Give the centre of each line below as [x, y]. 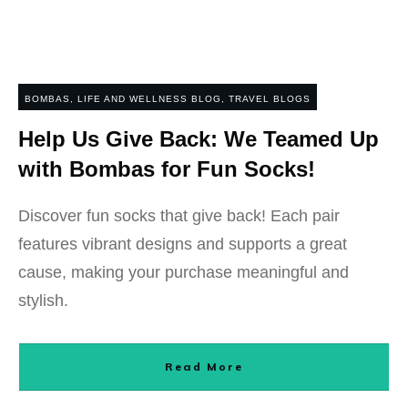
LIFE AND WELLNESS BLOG [149, 99]
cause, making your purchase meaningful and [184, 272]
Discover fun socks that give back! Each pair [179, 216]
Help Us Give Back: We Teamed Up [199, 139]
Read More [204, 367]
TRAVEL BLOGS [270, 99]
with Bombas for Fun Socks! [167, 169]
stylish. [43, 301]
